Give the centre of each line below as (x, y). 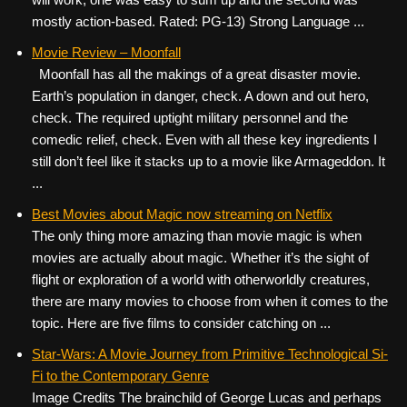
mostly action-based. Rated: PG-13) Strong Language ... (198, 21)
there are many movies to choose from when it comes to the (210, 301)
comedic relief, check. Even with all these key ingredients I (204, 139)
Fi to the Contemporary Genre (120, 376)
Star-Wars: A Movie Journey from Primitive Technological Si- (210, 354)
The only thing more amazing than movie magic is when (197, 236)
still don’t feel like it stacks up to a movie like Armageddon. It (208, 161)
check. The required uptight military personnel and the (190, 118)
